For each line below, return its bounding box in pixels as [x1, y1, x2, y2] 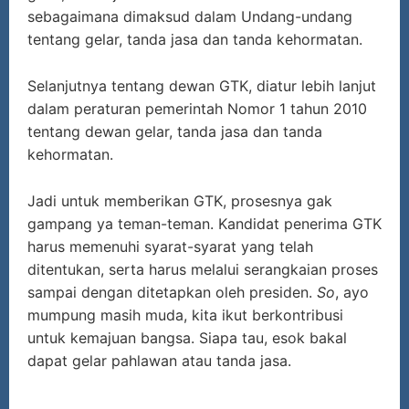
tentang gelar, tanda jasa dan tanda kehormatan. [27, 30, 362, 49]
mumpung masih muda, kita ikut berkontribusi [27, 306, 343, 325]
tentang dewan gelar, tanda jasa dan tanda [27, 122, 322, 142]
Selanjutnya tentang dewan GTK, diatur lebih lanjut [27, 77, 376, 96]
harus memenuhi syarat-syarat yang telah [27, 237, 313, 257]
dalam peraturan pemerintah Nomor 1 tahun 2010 [27, 100, 367, 119]
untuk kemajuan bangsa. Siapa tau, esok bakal [27, 329, 347, 348]
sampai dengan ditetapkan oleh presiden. [27, 283, 317, 302]
